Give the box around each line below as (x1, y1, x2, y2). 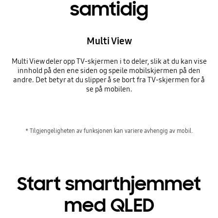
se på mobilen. (86, 84, 132, 93)
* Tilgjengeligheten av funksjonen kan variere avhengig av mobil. (25, 127, 193, 135)
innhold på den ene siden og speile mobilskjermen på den (18, 66, 200, 75)
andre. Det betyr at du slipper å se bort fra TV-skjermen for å (13, 75, 205, 84)
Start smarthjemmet (17, 172, 201, 196)
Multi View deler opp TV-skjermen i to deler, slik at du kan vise (11, 56, 207, 66)
